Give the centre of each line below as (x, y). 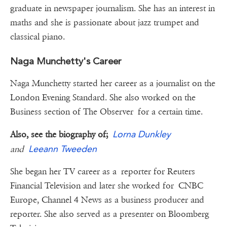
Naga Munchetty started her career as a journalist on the (113, 84)
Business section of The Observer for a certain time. (109, 112)
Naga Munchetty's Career (66, 61)
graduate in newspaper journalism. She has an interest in (112, 9)
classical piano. (37, 37)
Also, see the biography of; (59, 135)
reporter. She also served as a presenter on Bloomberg (109, 214)
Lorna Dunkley (142, 134)
